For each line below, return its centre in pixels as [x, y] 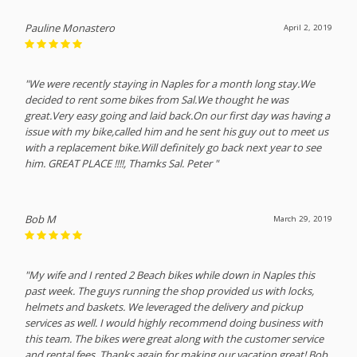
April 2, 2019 [308, 27]
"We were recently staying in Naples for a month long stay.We [170, 83]
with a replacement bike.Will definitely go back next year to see [173, 147]
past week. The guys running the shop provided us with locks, [170, 290]
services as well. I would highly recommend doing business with [174, 322]
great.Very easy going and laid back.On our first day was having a [178, 115]
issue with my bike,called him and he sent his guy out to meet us [177, 131]
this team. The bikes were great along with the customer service [175, 338]
